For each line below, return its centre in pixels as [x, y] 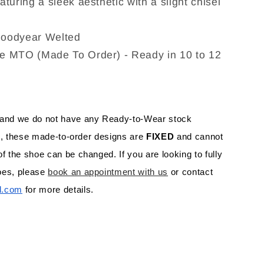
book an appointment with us [108, 172]
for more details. [58, 189]
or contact [191, 172]
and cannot [200, 136]
